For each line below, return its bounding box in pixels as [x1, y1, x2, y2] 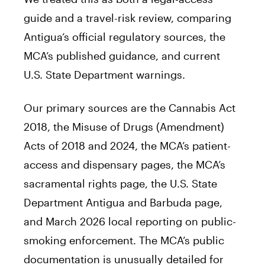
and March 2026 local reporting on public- [24, 214, 236, 228]
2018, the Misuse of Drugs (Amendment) [24, 119, 224, 133]
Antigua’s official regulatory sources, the [24, 30, 225, 43]
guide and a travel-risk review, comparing [24, 11, 231, 24]
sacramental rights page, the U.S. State [24, 176, 217, 190]
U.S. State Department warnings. [24, 67, 185, 81]
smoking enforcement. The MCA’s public [24, 233, 224, 247]
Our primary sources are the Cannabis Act [24, 101, 235, 114]
